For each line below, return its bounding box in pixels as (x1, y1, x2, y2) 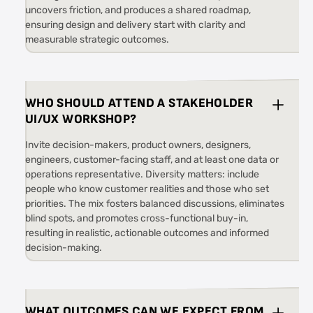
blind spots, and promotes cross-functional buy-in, (25, 210, 248, 226)
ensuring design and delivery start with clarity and (25, 17, 245, 33)
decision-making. (25, 240, 102, 256)
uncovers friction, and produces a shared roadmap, (25, 2, 251, 18)
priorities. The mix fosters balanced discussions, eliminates (25, 196, 284, 212)
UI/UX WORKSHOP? (25, 110, 137, 126)
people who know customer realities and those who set (25, 181, 269, 197)
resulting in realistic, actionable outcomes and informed (25, 225, 269, 241)
